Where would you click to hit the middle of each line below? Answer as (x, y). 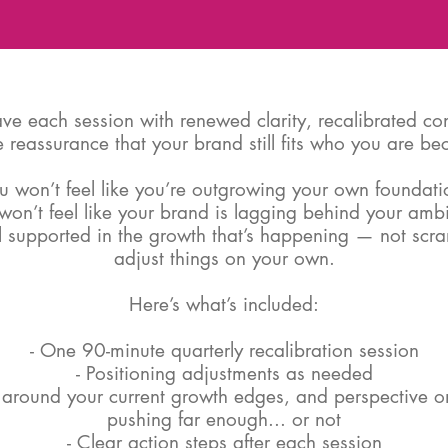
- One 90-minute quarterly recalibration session (224, 350)
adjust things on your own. (224, 258)
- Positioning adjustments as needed (224, 373)
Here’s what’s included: (224, 304)
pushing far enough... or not (224, 419)
